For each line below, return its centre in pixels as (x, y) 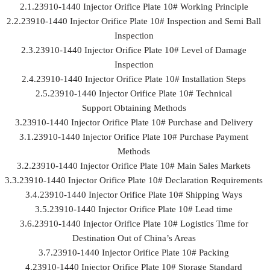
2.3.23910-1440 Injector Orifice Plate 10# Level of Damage (134, 50)
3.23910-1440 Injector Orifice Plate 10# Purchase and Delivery (134, 122)
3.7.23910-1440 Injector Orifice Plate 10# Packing (134, 253)
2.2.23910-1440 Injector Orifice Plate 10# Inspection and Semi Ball (134, 21)
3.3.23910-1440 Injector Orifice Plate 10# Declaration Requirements (134, 180)
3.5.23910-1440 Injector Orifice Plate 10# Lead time (134, 209)
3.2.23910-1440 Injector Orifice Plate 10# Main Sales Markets (134, 166)
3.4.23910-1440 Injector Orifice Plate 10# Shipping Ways (134, 195)
